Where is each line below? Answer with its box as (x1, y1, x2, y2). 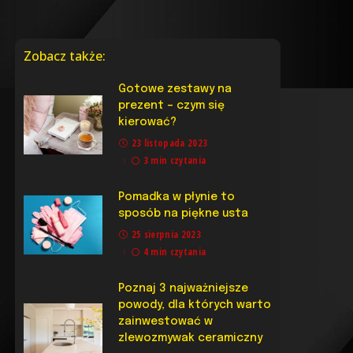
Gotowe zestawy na (118, 83, 232, 95)
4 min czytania (143, 244, 206, 258)
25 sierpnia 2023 (131, 227, 202, 241)
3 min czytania (143, 153, 206, 167)
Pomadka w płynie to (118, 191, 236, 203)
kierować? (118, 116, 177, 128)
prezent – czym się (118, 99, 225, 111)
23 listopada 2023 (131, 136, 208, 150)
